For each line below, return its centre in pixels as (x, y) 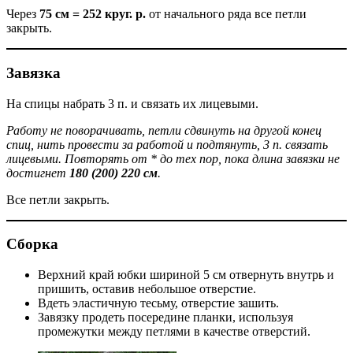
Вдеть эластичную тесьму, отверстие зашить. (158, 303)
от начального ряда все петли (226, 14)
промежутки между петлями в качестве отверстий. (174, 331)
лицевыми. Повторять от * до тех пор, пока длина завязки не (173, 158)
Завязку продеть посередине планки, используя (165, 317)
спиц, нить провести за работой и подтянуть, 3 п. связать (167, 144)
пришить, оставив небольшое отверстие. (147, 288)
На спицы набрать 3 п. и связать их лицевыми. (132, 103)
